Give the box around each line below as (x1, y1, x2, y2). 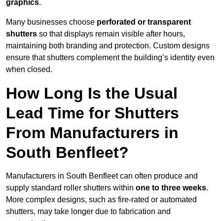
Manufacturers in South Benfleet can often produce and (6, 172, 198, 181)
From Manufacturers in (6, 124, 179, 142)
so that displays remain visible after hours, (37, 30, 185, 38)
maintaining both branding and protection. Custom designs (6, 41, 210, 50)
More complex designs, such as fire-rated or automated (6, 195, 197, 204)
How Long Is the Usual (6, 84, 178, 103)
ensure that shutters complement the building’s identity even (6, 53, 215, 62)
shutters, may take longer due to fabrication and (6, 207, 171, 216)
